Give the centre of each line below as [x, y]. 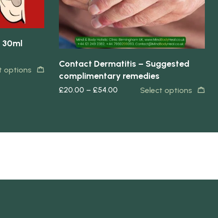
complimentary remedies [109, 76]
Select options [166, 91]
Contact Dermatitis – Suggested [124, 64]
